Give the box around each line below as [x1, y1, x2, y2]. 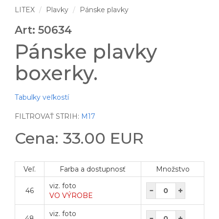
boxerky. [15, 61, 98, 85]
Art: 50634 [15, 23, 72, 37]
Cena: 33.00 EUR [15, 128, 144, 148]
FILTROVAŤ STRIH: [15, 111, 81, 121]
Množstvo [155, 164, 190, 174]
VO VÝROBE [49, 191, 93, 200]
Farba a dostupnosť [60, 164, 126, 174]
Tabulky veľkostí [15, 92, 69, 102]
